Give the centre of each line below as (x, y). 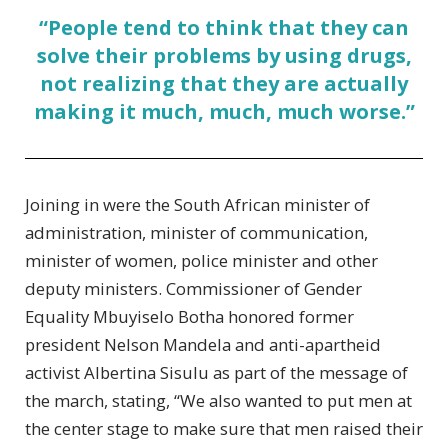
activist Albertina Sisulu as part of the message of (216, 373)
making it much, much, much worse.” (224, 112)
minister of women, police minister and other (201, 261)
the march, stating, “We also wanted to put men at (218, 401)
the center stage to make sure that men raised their (224, 429)
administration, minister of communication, (196, 233)
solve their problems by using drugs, (224, 56)
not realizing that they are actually (224, 84)
